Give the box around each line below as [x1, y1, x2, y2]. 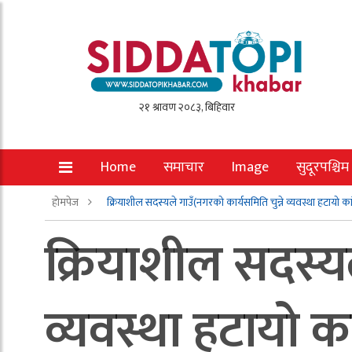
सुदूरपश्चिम [296, 156, 349, 179]
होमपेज [52, 193, 81, 211]
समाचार [163, 156, 204, 179]
